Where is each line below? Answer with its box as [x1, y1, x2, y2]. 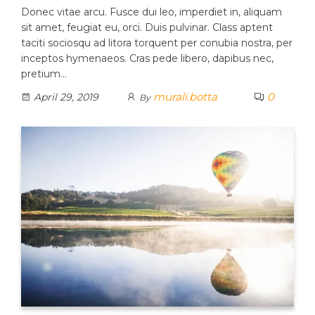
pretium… [21, 67, 67, 80]
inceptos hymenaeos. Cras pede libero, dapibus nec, [21, 51, 274, 65]
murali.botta [153, 89, 217, 103]
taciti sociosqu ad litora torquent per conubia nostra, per [21, 36, 292, 49]
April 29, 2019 [31, 90, 98, 103]
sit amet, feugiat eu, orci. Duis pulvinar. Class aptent [21, 20, 273, 34]
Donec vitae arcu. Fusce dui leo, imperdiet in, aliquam [21, 5, 282, 18]
